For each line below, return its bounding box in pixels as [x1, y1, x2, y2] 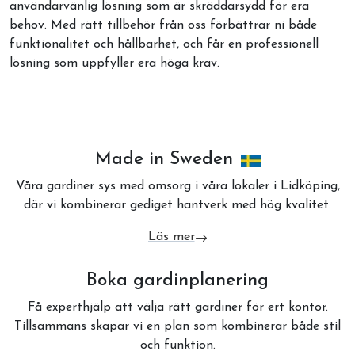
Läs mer [147, 231, 195, 243]
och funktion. [139, 339, 216, 352]
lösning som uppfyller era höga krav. [10, 57, 219, 70]
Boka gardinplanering [86, 272, 269, 290]
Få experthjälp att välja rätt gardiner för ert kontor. [27, 301, 328, 314]
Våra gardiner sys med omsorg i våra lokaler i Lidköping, [15, 180, 340, 193]
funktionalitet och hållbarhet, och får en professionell [10, 38, 319, 51]
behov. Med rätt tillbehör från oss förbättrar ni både [10, 19, 317, 32]
